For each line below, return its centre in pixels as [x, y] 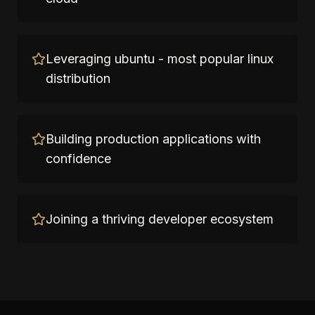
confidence [78, 159]
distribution [78, 78]
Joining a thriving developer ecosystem [160, 219]
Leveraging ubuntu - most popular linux [160, 59]
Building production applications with [153, 139]
